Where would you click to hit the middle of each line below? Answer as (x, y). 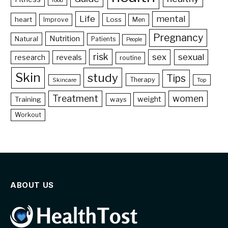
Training (28, 99)
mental (171, 19)
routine (131, 58)
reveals (69, 58)
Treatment (76, 99)
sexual (191, 57)
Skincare (64, 80)
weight (150, 99)
